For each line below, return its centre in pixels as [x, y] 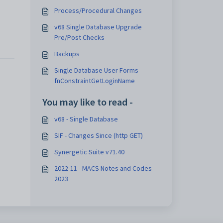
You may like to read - [87, 102]
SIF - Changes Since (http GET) [128, 135]
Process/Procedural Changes [98, 10]
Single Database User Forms [96, 70]
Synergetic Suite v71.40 [89, 152]
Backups [67, 54]
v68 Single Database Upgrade [98, 27]
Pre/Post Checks [79, 37]
